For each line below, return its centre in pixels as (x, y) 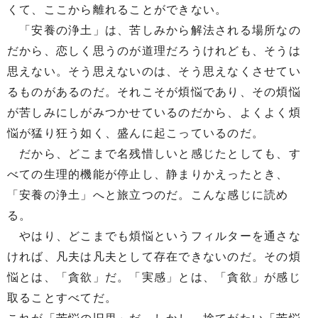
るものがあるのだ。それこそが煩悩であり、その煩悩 (154, 92)
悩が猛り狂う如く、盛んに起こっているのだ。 (136, 133)
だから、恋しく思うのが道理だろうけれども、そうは (154, 51)
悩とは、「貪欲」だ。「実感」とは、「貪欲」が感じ (154, 277)
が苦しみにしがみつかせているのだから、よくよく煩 (154, 113)
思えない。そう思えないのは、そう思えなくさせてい (154, 71)
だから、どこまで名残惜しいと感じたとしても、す (154, 154)
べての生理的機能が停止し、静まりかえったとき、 (148, 174)
